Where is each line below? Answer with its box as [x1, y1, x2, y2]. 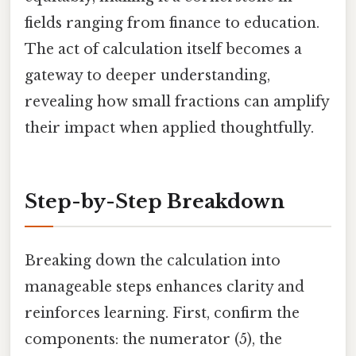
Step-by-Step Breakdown [25, 189, 284, 213]
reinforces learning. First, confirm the [25, 304, 300, 322]
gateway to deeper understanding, [25, 66, 270, 84]
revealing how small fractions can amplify [25, 92, 329, 110]
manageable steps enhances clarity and [25, 277, 304, 296]
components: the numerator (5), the [25, 330, 282, 348]
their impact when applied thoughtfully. [25, 118, 314, 137]
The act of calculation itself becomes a [25, 40, 302, 58]
